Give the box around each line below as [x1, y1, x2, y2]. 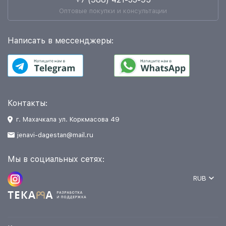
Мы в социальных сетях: [8, 154, 104, 164]
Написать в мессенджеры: [8, 36, 114, 45]
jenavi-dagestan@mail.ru [17, 131, 93, 139]
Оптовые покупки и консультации [59, 7, 167, 15]
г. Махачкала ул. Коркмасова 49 [16, 116, 120, 123]
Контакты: [8, 98, 47, 108]
